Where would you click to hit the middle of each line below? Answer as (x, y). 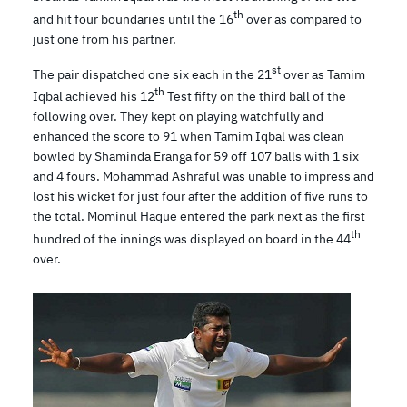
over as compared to (303, 19)
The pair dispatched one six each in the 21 (152, 74)
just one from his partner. (104, 39)
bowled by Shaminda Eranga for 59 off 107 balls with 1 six (196, 156)
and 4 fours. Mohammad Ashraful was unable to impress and (203, 176)
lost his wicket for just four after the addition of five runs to (200, 196)
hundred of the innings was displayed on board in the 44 (192, 238)
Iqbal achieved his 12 (94, 96)
